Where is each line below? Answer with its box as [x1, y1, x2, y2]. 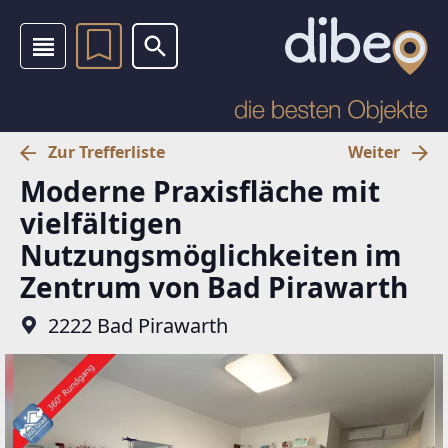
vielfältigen [20, 203, 182, 242]
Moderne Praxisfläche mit [20, 171, 380, 210]
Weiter [348, 141, 400, 163]
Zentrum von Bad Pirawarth [20, 267, 408, 306]
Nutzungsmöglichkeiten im [20, 235, 402, 274]
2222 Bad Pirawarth [48, 311, 228, 339]
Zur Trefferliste [48, 141, 165, 163]
